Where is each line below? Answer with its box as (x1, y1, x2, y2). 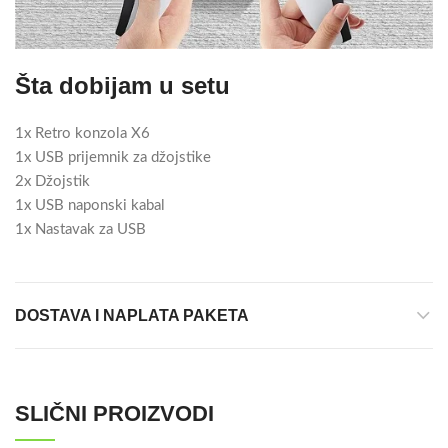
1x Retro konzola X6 (15, 126, 150, 142)
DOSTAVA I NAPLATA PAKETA (15, 307, 249, 325)
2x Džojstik (15, 174, 90, 190)
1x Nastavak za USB (15, 222, 146, 238)
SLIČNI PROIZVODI (15, 401, 214, 427)
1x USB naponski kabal (15, 198, 165, 214)
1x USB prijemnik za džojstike (15, 150, 211, 166)
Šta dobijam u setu (15, 72, 230, 100)
